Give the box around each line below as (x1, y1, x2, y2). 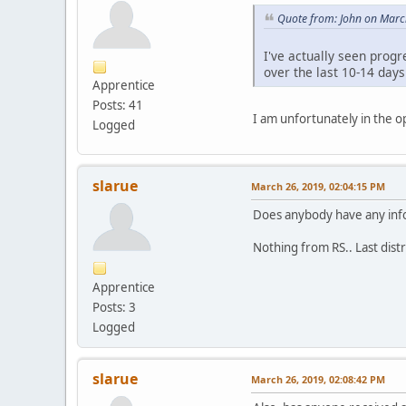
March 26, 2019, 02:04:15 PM (251, 179, 385, 193)
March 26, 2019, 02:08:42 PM (251, 372, 385, 386)
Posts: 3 (92, 298, 136, 315)
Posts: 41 (92, 97, 143, 114)
